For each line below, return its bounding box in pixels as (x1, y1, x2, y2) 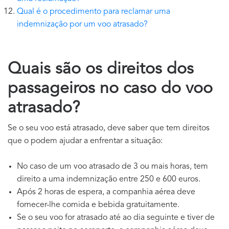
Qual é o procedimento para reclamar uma (17, 8, 170, 16)
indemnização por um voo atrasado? (17, 20, 148, 29)
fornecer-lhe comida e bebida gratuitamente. (17, 201, 179, 210)
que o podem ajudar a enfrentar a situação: (8, 137, 163, 146)
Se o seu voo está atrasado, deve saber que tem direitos (8, 124, 210, 133)
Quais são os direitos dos (8, 61, 194, 78)
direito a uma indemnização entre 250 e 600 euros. (17, 175, 200, 184)
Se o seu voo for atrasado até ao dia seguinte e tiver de (17, 214, 215, 222)
